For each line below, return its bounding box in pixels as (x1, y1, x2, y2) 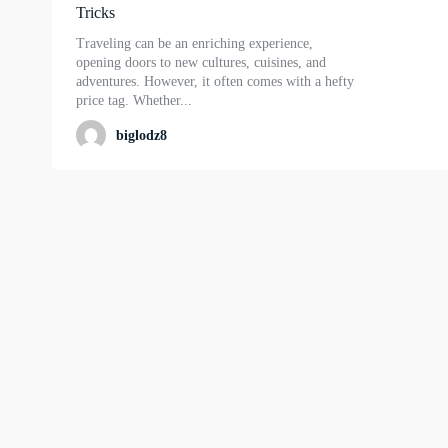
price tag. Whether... (76, 93, 192, 109)
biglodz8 (116, 128, 167, 144)
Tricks (76, 4, 115, 22)
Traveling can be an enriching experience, (76, 36, 313, 52)
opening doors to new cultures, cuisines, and (76, 55, 326, 71)
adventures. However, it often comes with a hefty (76, 74, 354, 90)
